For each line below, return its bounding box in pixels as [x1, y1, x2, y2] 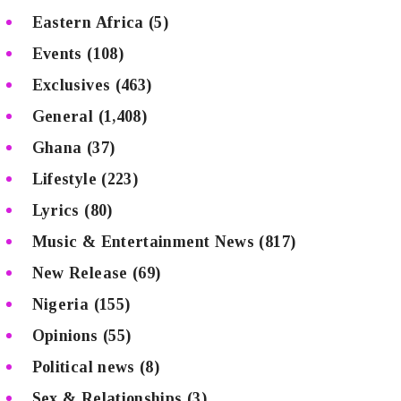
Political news [31, 357, 135, 376]
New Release [31, 263, 128, 282]
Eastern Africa [31, 13, 144, 31]
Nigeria [31, 294, 90, 313]
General [31, 107, 94, 125]
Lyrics [31, 200, 80, 219]
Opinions [31, 326, 98, 345]
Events [31, 44, 82, 63]
